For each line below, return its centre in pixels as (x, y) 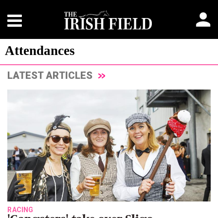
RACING (20, 209)
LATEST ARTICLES (51, 75)
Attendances (40, 51)
